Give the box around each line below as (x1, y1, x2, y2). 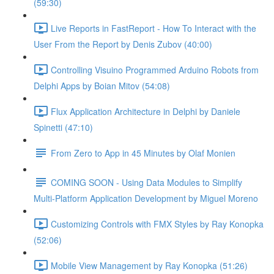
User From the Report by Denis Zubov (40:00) (34, 38, 212, 50)
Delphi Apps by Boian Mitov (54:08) (34, 80, 170, 92)
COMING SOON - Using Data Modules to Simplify (51, 176, 242, 188)
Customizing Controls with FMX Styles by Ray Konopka (51, 217, 264, 230)
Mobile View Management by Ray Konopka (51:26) (51, 259, 248, 272)
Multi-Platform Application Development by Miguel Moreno (34, 192, 258, 204)
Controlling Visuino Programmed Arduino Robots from (51, 63, 259, 76)
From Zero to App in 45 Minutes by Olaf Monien (51, 146, 235, 159)
